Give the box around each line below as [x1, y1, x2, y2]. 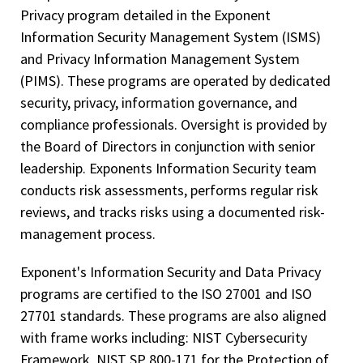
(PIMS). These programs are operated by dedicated [20, 71, 331, 90]
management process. [20, 224, 156, 243]
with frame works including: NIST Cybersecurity [20, 328, 307, 347]
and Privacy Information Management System [20, 49, 300, 68]
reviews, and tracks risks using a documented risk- [20, 203, 325, 221]
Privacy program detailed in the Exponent [20, 6, 271, 24]
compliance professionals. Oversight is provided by [20, 115, 327, 134]
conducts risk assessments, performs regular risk [20, 181, 318, 199]
